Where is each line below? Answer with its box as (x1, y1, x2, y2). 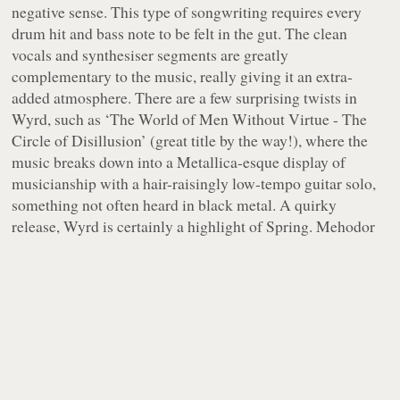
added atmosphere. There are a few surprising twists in (12, 87, 358, 109)
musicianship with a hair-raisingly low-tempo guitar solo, (12, 172, 377, 195)
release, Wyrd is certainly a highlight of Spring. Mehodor (12, 215, 376, 237)
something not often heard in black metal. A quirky (12, 194, 337, 216)
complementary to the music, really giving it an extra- (12, 65, 354, 87)
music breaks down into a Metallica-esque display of (12, 151, 346, 173)
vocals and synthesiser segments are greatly (12, 44, 289, 66)
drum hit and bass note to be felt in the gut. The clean (12, 22, 348, 45)
